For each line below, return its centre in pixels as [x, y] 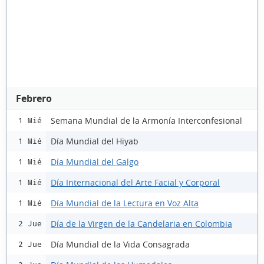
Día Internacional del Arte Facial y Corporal [135, 182]
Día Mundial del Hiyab [95, 141]
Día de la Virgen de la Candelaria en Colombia [141, 223]
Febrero [34, 98]
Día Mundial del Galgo [95, 161]
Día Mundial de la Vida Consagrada [120, 244]
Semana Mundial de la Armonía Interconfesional [146, 120]
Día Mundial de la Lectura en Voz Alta [125, 203]
